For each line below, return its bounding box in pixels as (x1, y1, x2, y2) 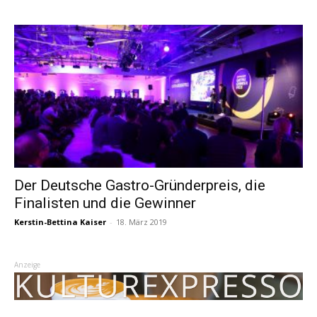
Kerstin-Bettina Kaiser (14, 216, 106, 227)
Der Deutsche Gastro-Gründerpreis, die (14, 176, 265, 194)
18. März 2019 (116, 216, 167, 227)
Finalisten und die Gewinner (14, 194, 196, 212)
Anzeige (14, 259, 40, 270)
